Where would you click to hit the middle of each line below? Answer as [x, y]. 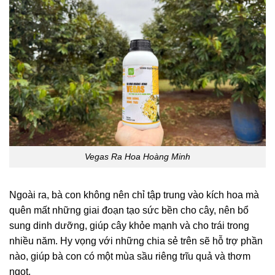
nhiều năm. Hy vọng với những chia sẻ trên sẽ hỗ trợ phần [136, 241]
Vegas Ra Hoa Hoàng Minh [137, 156]
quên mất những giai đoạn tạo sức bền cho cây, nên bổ [129, 210]
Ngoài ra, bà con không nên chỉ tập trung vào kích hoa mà [134, 195]
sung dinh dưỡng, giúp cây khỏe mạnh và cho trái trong [129, 225]
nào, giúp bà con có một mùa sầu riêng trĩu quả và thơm [130, 256]
